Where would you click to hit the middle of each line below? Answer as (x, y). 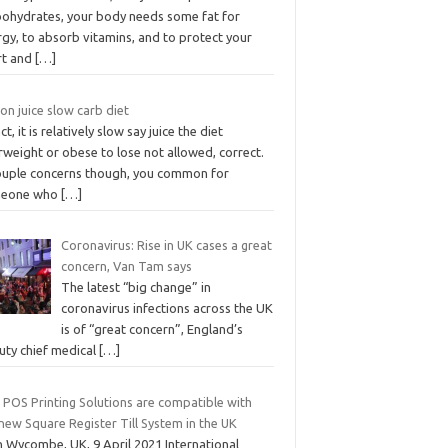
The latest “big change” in (135, 287)
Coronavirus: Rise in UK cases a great (166, 245)
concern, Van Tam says (126, 266)
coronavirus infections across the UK (166, 308)
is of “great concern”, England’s (151, 329)
